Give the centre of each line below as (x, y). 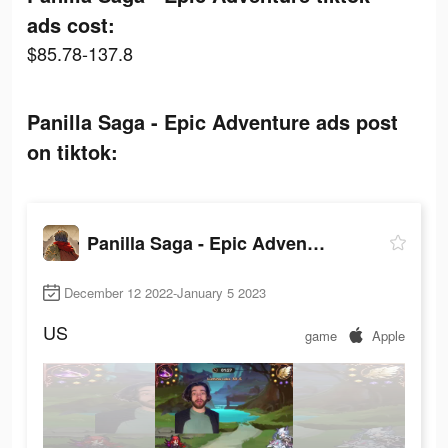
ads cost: (71, 24)
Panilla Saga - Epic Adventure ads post (212, 121)
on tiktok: (72, 151)
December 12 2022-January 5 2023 (165, 293)
